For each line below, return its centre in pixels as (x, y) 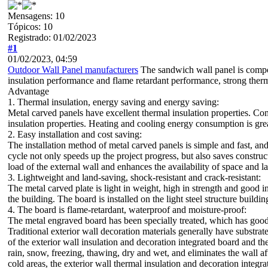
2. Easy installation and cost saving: (75, 134)
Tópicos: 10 (30, 26)
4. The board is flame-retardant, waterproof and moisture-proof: (127, 209)
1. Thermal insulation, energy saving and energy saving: (113, 102)
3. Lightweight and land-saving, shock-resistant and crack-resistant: (134, 177)
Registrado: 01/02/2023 (52, 37)
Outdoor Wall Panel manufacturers (73, 69)
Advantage (28, 91)
